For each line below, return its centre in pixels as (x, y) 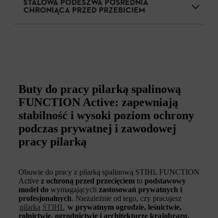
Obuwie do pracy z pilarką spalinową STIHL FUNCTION (109, 172)
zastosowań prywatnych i (140, 189)
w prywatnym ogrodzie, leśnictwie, (125, 207)
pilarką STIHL (42, 207)
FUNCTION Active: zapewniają (98, 102)
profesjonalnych (45, 198)
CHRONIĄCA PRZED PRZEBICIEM (84, 10)
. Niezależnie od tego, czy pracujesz (127, 198)
